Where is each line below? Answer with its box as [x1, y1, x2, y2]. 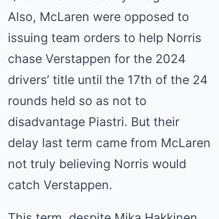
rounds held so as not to [8, 93, 147, 108]
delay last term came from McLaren [8, 135, 211, 150]
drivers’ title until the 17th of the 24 [8, 72, 208, 87]
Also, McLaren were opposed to [8, 9, 189, 24]
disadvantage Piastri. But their [8, 114, 179, 129]
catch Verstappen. [8, 177, 112, 192]
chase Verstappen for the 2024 [8, 51, 186, 66]
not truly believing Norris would [8, 156, 186, 171]
